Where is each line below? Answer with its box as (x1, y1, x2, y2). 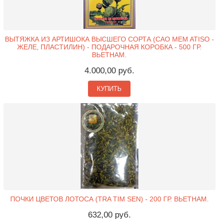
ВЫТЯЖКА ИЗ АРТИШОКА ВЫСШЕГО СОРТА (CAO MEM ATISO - (4, 35, 214, 44)
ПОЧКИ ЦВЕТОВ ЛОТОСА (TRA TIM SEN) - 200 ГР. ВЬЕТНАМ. (10, 195, 209, 203)
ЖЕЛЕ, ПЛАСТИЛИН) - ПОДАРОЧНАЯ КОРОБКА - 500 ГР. (17, 43, 202, 51)
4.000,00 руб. (84, 66, 134, 76)
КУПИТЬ (97, 85, 122, 93)
